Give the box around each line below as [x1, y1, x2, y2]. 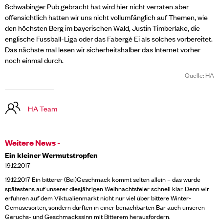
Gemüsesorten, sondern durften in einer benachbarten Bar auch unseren [5, 202, 205, 212]
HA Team [28, 103, 57, 114]
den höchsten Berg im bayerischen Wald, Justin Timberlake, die [5, 22, 200, 33]
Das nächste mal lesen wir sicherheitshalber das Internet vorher [5, 44, 200, 54]
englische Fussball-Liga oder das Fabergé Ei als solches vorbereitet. [5, 33, 213, 44]
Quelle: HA [185, 70, 214, 80]
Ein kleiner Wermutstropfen [5, 149, 98, 160]
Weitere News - [5, 136, 60, 148]
